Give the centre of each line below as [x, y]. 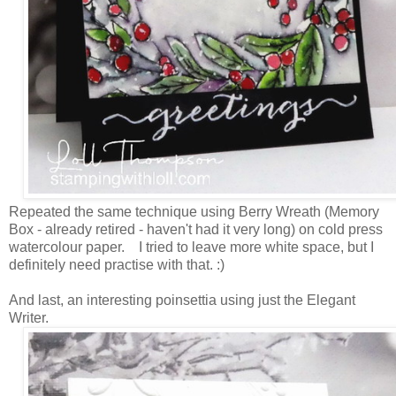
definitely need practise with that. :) [117, 264]
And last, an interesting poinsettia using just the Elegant [182, 300]
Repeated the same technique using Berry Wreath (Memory [194, 211]
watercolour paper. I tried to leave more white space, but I [191, 247]
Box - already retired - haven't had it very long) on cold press [196, 229]
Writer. [29, 317]
